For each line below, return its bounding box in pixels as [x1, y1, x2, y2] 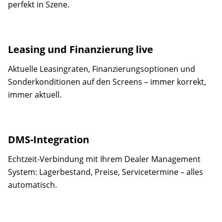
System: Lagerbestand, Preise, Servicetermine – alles [8, 166, 203, 177]
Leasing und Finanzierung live [8, 43, 153, 56]
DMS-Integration [8, 133, 89, 146]
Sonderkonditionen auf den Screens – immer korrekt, [8, 76, 206, 87]
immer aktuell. [8, 89, 61, 100]
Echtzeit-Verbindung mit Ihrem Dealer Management [8, 154, 201, 165]
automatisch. [8, 179, 57, 190]
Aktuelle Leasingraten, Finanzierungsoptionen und [8, 63, 195, 74]
